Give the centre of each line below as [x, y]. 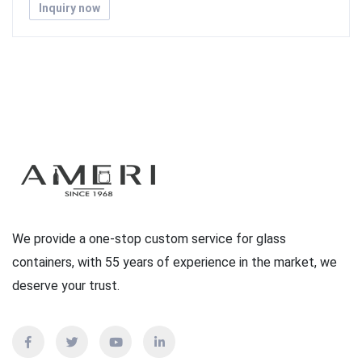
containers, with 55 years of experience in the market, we [175, 262]
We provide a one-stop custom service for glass [149, 239]
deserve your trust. [66, 286]
